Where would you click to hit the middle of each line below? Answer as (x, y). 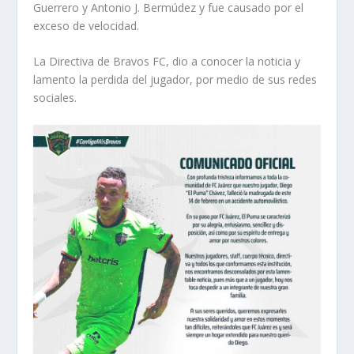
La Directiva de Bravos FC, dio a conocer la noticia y (167, 62)
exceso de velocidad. (87, 26)
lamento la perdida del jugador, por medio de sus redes (175, 80)
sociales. (55, 98)
